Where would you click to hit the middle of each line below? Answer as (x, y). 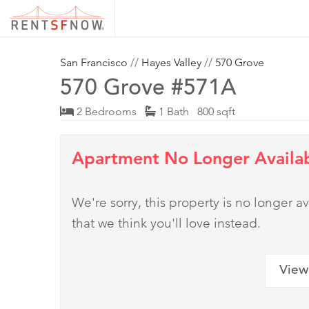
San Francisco (94, 63)
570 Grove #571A (148, 90)
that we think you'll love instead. (166, 223)
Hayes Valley (171, 63)
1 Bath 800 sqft (196, 112)
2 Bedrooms (109, 112)
